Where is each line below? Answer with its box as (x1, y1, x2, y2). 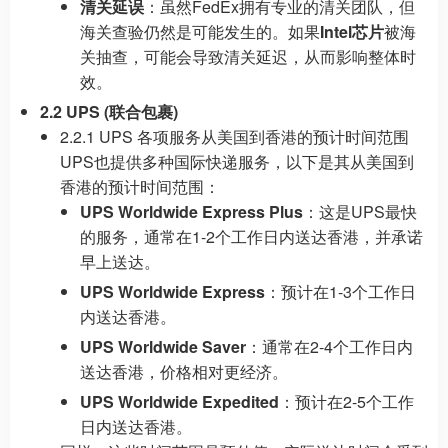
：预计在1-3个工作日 (265, 280, 416, 303)
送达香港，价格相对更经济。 (80, 360, 288, 383)
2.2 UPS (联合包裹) (40, 100, 178, 123)
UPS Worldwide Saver (80, 335, 246, 358)
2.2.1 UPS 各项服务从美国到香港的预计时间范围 (60, 125, 409, 148)
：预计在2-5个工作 (279, 390, 414, 413)
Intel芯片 (320, 20, 384, 43)
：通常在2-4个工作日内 (246, 335, 413, 358)
